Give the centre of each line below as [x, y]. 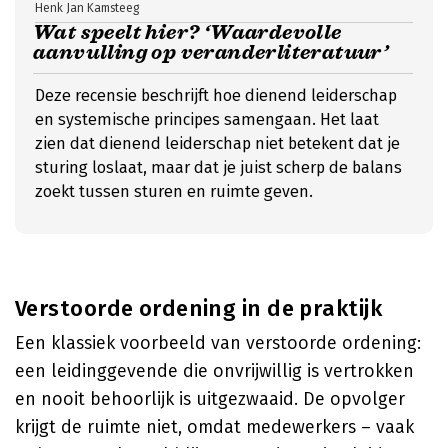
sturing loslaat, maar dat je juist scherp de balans [218, 167]
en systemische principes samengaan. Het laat [207, 119]
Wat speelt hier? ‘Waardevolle [187, 32]
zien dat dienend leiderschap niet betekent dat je [217, 143]
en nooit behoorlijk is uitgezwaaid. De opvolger [210, 399]
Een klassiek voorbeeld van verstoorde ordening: [218, 343]
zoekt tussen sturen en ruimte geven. [174, 191]
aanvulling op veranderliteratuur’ [213, 52]
